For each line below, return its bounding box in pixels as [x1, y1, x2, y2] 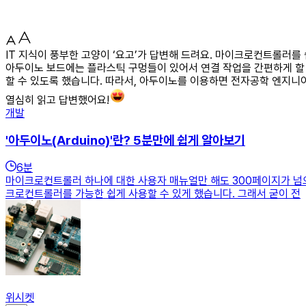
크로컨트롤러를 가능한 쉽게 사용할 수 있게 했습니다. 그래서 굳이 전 [5, 187, 301, 201]
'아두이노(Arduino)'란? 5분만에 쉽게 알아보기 [5, 132, 245, 148]
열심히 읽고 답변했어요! [5, 93, 109, 107]
